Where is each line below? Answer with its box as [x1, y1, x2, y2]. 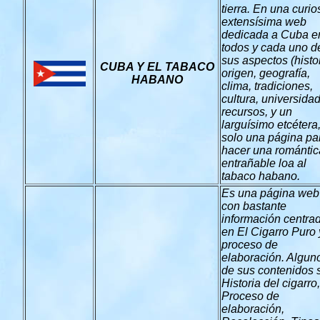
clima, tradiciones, [221, 80, 313, 92]
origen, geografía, [221, 67, 310, 79]
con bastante [221, 200, 286, 212]
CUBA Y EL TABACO [99, 61, 214, 73]
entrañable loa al [221, 157, 306, 169]
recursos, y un [221, 106, 292, 118]
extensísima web [221, 16, 309, 28]
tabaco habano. [221, 170, 300, 182]
